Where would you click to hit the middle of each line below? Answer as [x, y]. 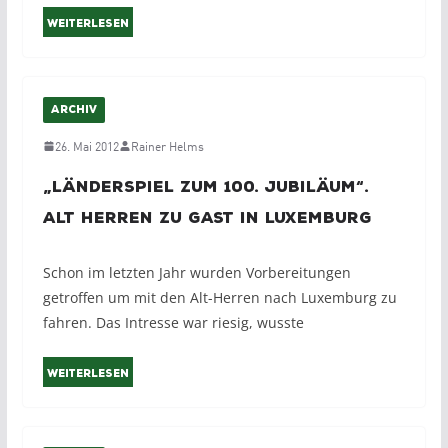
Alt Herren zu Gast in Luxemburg [207, 218]
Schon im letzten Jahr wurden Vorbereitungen [196, 273]
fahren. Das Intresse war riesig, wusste [173, 323]
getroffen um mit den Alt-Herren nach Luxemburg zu [219, 298]
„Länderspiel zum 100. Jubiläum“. [205, 187]
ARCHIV [73, 110]
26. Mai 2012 [86, 146]
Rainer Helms [167, 146]
